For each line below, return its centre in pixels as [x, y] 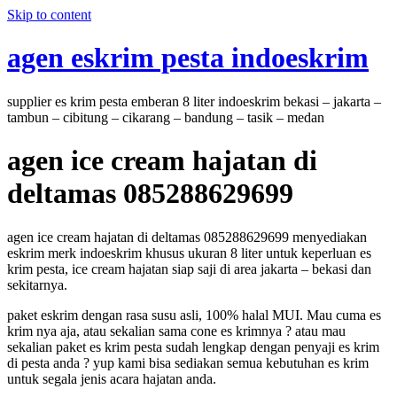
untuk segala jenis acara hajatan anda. [112, 378]
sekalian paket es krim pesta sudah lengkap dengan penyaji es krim [193, 346]
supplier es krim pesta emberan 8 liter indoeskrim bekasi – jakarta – [194, 101]
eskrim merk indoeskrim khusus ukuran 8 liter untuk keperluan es [189, 253]
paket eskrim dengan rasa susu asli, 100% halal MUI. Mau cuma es [194, 315]
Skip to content [49, 15]
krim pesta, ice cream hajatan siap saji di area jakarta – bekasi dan [189, 269]
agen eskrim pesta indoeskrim [188, 58]
